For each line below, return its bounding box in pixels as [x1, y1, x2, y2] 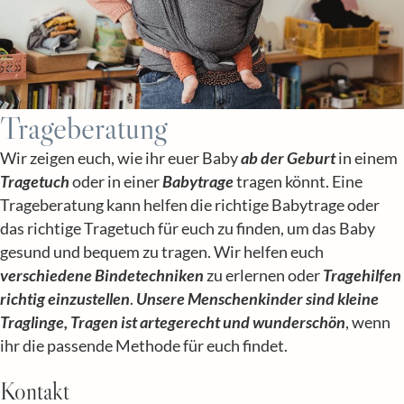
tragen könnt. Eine [234, 172, 363, 192]
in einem [335, 149, 398, 169]
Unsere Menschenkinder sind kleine [136, 289, 379, 309]
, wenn [345, 313, 390, 333]
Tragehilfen [323, 266, 401, 286]
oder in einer [69, 172, 162, 192]
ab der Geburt [241, 149, 335, 169]
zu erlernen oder [204, 266, 323, 286]
